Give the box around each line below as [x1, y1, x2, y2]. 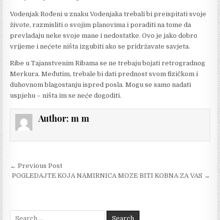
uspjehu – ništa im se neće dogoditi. [10, 91, 122, 99]
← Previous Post [10, 162, 63, 170]
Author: [38, 112, 71, 124]
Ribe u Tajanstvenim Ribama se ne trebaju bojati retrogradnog [10, 59, 206, 67]
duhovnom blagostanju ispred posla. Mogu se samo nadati [10, 81, 192, 88]
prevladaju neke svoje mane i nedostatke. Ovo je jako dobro [10, 31, 198, 39]
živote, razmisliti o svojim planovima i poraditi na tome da [10, 21, 192, 28]
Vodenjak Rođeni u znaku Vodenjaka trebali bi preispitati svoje [10, 10, 207, 18]
